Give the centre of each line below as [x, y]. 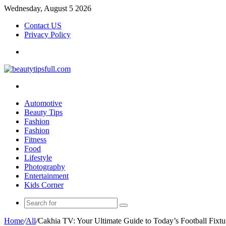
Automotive [43, 103]
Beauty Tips [43, 112]
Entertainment [46, 176]
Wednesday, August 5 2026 [48, 8]
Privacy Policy [47, 35]
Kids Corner [44, 185]
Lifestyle [38, 158]
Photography [45, 167]
